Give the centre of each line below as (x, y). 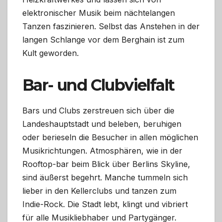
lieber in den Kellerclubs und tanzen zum (99, 191)
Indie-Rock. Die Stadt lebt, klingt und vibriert (105, 204)
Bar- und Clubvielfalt (98, 85)
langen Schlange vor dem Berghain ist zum (103, 39)
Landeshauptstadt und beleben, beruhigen (102, 124)
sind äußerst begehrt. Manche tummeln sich (105, 177)
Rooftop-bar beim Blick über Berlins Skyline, (106, 164)
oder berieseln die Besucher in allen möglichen (110, 137)
